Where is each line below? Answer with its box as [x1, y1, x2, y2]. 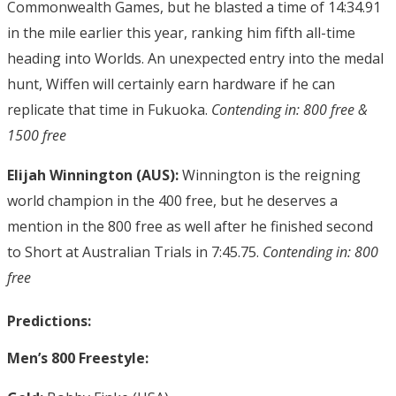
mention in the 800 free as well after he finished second [7, 216, 373, 236]
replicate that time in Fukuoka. [7, 99, 211, 119]
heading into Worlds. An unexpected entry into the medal [7, 48, 384, 68]
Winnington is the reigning [179, 164, 361, 185]
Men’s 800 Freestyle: [7, 347, 148, 368]
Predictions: [7, 310, 91, 331]
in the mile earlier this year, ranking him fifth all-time [7, 22, 355, 42]
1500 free [7, 125, 66, 145]
